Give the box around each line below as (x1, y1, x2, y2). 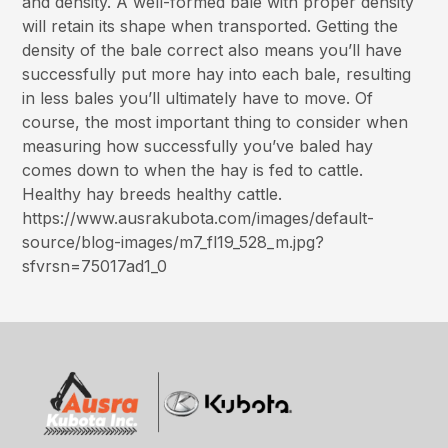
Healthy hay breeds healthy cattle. (22, 184, 283, 205)
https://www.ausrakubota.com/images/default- (22, 208, 375, 229)
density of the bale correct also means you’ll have (22, 40, 403, 61)
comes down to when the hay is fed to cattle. (22, 160, 364, 181)
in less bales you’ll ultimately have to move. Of (22, 88, 374, 109)
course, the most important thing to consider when (22, 112, 409, 133)
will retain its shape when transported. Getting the (22, 16, 399, 37)
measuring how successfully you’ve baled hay (22, 136, 374, 157)
